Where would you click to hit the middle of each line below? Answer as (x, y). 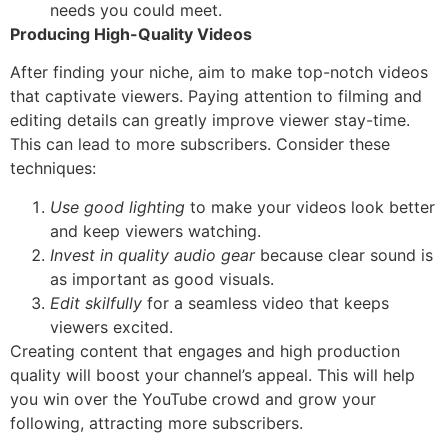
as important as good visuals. (162, 278)
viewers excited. (111, 326)
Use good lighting (117, 206)
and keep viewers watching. (155, 230)
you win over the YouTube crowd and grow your (193, 398)
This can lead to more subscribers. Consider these (200, 144)
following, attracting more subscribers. (156, 422)
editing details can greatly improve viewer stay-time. (210, 120)
